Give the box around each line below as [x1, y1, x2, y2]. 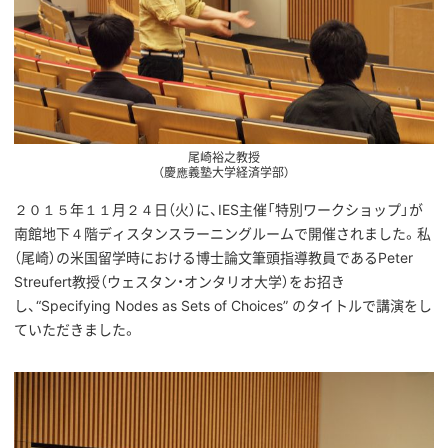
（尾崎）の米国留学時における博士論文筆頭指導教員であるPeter [14, 248, 413, 266]
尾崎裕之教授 [188, 149, 260, 165]
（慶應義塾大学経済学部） [158, 164, 290, 180]
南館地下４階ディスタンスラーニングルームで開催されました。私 [14, 224, 431, 242]
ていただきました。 [14, 320, 137, 338]
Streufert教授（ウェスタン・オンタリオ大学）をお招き [14, 272, 345, 290]
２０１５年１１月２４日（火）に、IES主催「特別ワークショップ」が [14, 200, 423, 218]
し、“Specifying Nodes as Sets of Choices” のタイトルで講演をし [14, 296, 432, 314]
